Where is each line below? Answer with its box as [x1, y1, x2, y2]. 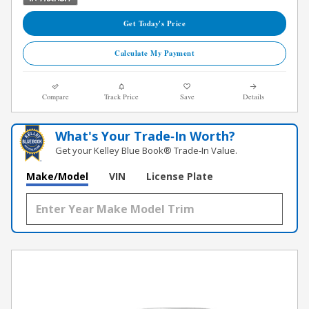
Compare [42, 91, 70, 101]
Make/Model [26, 169, 88, 183]
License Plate [146, 169, 213, 183]
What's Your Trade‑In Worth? [55, 127, 236, 144]
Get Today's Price [123, 17, 186, 29]
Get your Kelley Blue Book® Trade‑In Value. [55, 143, 238, 157]
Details [242, 91, 264, 101]
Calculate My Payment [114, 48, 195, 59]
